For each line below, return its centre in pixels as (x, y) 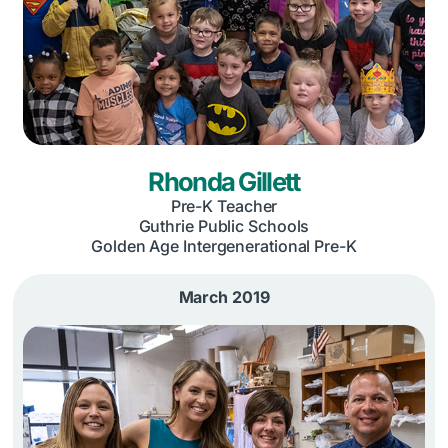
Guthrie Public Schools (224, 225)
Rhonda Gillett (224, 181)
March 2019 (224, 296)
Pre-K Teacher (224, 205)
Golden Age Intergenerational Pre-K (224, 246)
